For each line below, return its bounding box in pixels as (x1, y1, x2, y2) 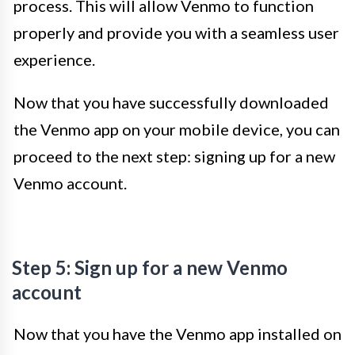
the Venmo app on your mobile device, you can (13, 120, 340, 139)
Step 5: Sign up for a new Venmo (12, 256, 288, 279)
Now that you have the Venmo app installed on (13, 324, 342, 343)
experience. (13, 50, 95, 69)
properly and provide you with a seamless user (13, 23, 339, 42)
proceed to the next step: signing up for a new (13, 147, 335, 166)
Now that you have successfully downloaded (13, 93, 329, 112)
